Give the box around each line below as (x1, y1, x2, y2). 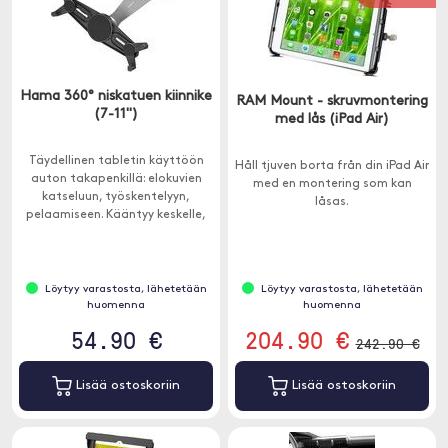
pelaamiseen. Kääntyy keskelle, (26, 209, 206, 221)
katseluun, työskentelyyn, (42, 191, 190, 203)
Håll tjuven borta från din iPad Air (235, 160, 429, 172)
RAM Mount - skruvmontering (236, 94, 428, 109)
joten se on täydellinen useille (30, 227, 202, 239)
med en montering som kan (252, 178, 412, 190)
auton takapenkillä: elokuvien (30, 173, 202, 185)
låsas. (315, 196, 349, 208)
